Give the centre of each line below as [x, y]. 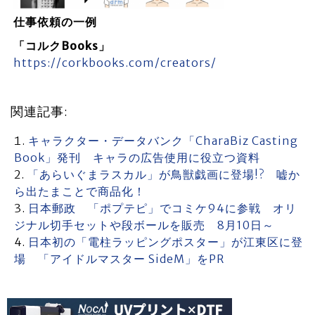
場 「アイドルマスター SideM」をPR [119, 259]
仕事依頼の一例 [55, 22]
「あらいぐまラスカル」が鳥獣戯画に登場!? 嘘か [164, 174]
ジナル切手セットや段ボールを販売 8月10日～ [144, 225]
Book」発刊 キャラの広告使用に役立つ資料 [137, 157]
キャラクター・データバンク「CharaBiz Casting [163, 141]
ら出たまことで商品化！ [80, 191]
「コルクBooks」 [62, 46]
